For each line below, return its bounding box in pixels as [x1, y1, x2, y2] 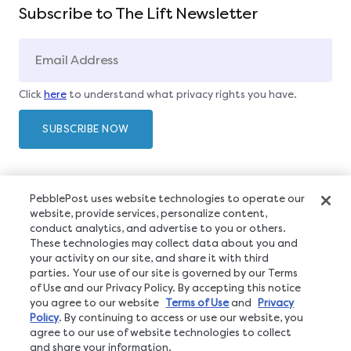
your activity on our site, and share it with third [30, 252, 270, 264]
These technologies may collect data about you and [30, 237, 299, 249]
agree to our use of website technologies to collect [30, 327, 292, 338]
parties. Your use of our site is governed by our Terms [30, 267, 299, 279]
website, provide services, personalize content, [30, 208, 268, 219]
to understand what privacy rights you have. [67, 89, 297, 101]
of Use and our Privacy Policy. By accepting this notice [30, 282, 302, 294]
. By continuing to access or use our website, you [59, 312, 304, 324]
